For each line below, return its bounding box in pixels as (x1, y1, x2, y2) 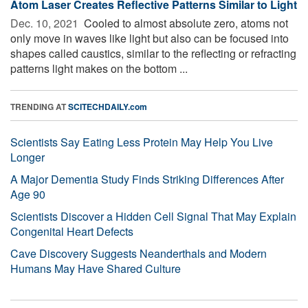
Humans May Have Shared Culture (10, 260, 181, 276)
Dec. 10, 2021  (10, 14, 81, 31)
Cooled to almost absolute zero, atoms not (81, 14, 288, 31)
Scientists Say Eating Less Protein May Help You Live (10, 133, 273, 150)
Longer (10, 148, 45, 165)
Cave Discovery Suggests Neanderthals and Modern (10, 245, 267, 261)
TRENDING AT (10, 100, 68, 113)
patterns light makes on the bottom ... (10, 60, 188, 76)
